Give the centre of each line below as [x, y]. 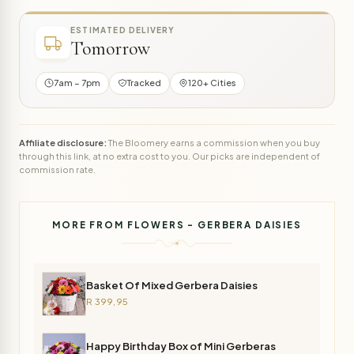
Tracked [144, 83]
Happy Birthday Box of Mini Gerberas [181, 345]
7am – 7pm [77, 83]
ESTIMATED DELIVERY [123, 30]
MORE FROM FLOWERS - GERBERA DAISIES [177, 225]
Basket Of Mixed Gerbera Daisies [172, 284]
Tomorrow [110, 49]
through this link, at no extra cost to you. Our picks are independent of [169, 155]
